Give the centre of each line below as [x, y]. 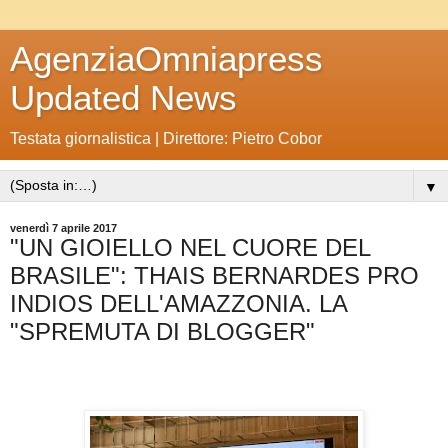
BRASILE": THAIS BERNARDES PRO [214, 275]
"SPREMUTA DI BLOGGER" [162, 331]
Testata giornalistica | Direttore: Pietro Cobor [166, 138]
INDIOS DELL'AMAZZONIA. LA [178, 303]
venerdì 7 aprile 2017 [63, 228]
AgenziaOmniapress [166, 59]
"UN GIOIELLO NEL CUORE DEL [190, 247]
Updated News [123, 98]
